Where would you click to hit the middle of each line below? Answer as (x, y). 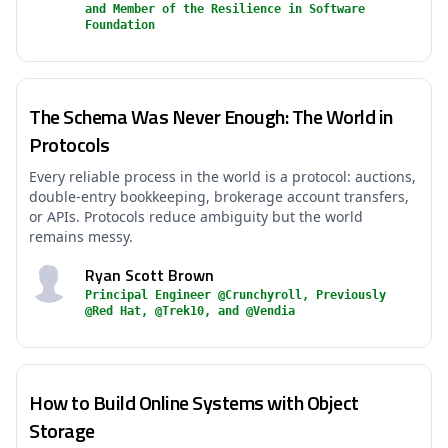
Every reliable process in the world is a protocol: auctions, (222, 176)
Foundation (120, 25)
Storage (62, 430)
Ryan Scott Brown (149, 275)
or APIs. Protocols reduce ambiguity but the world (196, 216)
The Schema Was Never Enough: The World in (211, 116)
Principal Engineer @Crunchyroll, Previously (235, 295)
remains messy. (81, 236)
